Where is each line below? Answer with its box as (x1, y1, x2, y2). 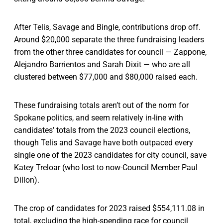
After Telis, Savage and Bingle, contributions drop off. (14, 22, 201, 32)
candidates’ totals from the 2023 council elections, (14, 125, 190, 135)
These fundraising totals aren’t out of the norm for (14, 100, 189, 110)
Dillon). (14, 175, 39, 185)
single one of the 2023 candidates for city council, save (14, 150, 207, 160)
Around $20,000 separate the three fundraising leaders (14, 34, 204, 44)
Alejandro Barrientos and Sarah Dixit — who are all (14, 59, 190, 69)
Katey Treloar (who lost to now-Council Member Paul (14, 162, 198, 172)
